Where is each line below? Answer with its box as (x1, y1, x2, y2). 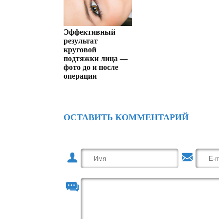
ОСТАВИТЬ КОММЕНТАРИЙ (64, 112, 189, 122)
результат (64, 37, 98, 45)
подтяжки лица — (64, 54, 128, 63)
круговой (64, 45, 96, 54)
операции (64, 72, 97, 80)
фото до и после (64, 63, 118, 71)
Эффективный (64, 28, 115, 36)
